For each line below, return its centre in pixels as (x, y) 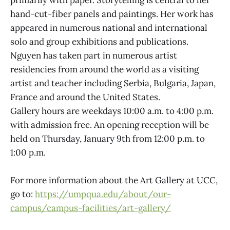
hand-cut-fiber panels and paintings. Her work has (112, 14)
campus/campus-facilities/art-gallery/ (91, 208)
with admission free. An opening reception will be (110, 124)
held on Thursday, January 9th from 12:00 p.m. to (108, 138)
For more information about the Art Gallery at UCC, (114, 180)
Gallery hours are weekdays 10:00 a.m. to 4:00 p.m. (112, 111)
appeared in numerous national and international (109, 27)
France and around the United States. (85, 97)
